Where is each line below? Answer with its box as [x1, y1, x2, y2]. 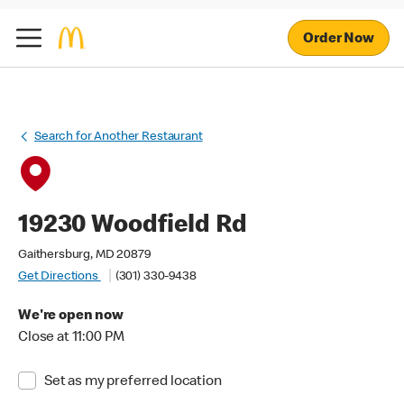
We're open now [18, 309, 124, 324]
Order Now [303, 32, 374, 47]
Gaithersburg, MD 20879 [18, 249, 151, 262]
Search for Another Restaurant [34, 131, 203, 143]
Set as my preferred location [43, 375, 222, 390]
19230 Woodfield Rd [18, 214, 248, 239]
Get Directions [18, 271, 101, 283]
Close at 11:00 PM [18, 331, 124, 345]
